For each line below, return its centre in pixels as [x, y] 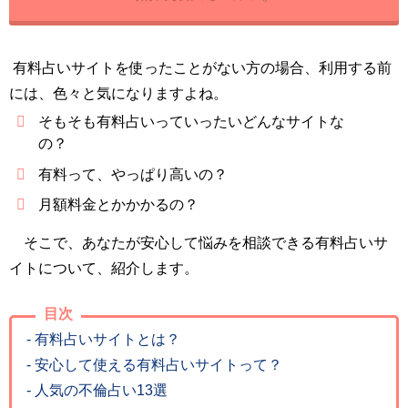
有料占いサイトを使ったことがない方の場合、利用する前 [200, 68]
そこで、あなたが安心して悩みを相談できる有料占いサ [206, 243]
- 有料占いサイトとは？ [103, 339]
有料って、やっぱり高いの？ [133, 174]
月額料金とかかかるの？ [118, 205]
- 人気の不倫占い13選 [97, 390]
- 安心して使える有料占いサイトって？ [154, 364]
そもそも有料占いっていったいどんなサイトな [191, 122]
